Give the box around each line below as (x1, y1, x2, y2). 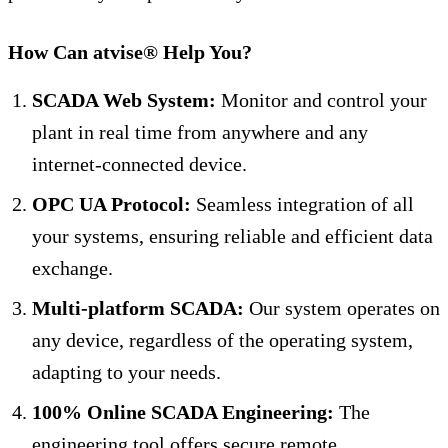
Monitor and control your (216, 88, 427, 111)
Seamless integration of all (191, 192, 414, 215)
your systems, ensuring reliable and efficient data (32, 224, 433, 247)
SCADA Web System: (32, 88, 216, 111)
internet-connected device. (32, 152, 247, 175)
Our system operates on (244, 296, 440, 319)
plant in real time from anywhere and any (32, 120, 368, 143)
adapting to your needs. (32, 360, 221, 383)
